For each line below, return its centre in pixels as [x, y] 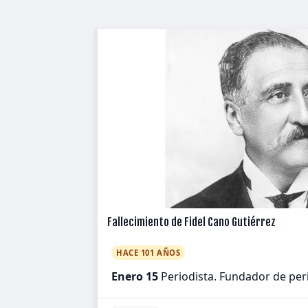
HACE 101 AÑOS [148, 253]
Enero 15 [135, 276]
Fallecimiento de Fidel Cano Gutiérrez [191, 222]
